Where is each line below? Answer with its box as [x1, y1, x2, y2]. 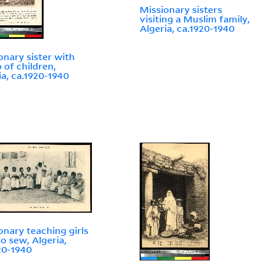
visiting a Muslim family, [140, 13, 250, 25]
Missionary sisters [140, 4, 223, 16]
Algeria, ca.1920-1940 [140, 22, 235, 35]
